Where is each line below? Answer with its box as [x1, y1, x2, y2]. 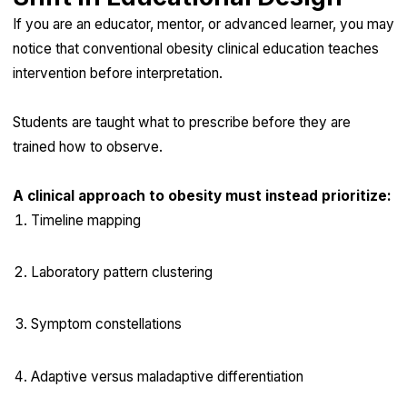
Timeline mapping [30, 211, 141, 229]
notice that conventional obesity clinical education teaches [12, 39, 379, 57]
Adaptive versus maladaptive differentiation [30, 367, 303, 385]
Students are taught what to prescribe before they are [12, 113, 351, 131]
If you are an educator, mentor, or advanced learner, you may [12, 15, 394, 33]
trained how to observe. [12, 137, 163, 155]
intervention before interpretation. [12, 64, 223, 82]
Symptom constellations [30, 315, 182, 333]
